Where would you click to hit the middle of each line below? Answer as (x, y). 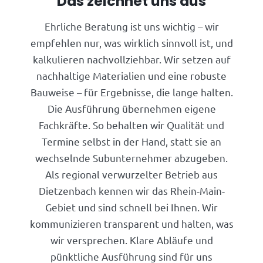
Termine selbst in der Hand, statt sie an (131, 141)
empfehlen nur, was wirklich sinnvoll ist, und (131, 42)
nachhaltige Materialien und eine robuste (131, 75)
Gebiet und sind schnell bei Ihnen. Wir (131, 207)
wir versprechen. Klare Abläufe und (131, 240)
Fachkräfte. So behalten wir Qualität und (131, 124)
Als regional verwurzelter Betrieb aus (131, 174)
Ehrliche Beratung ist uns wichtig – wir (131, 26)
